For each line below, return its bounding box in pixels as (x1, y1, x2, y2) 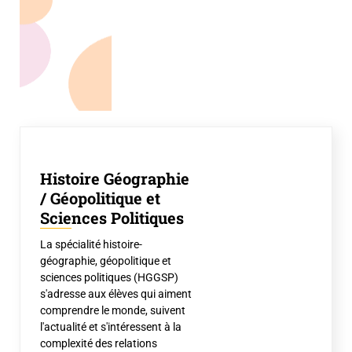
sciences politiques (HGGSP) (40, 271, 178, 284)
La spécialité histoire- (40, 238, 142, 251)
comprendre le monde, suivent (40, 304, 185, 317)
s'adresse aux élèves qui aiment (40, 288, 192, 300)
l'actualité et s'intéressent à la (40, 321, 181, 333)
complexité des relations (40, 337, 157, 350)
